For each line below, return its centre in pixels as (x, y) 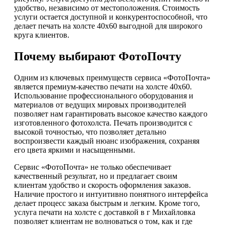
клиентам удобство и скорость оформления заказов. (102, 185)
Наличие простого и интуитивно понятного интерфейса (111, 194)
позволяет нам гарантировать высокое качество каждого (111, 114)
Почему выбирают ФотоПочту (98, 57)
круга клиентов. (42, 35)
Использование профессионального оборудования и (104, 96)
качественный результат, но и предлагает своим (96, 176)
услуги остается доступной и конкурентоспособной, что (111, 17)
